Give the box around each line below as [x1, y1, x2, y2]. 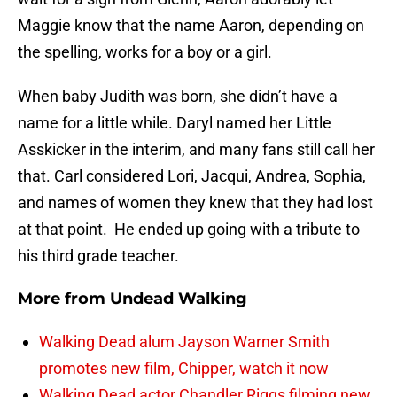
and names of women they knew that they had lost [18, 193, 373, 213]
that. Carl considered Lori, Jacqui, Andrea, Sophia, [18, 167, 366, 186]
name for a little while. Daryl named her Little [18, 113, 331, 133]
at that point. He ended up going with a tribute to [18, 220, 360, 239]
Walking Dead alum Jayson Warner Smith [39, 332, 330, 352]
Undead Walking [110, 289, 247, 309]
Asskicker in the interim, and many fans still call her [18, 140, 375, 160]
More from [18, 289, 110, 309]
